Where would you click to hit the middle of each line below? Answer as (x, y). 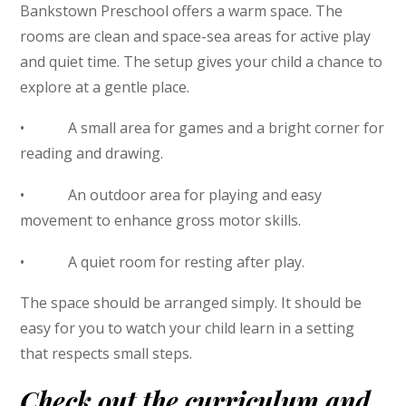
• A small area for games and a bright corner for (203, 128)
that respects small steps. (106, 354)
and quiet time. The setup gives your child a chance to (202, 61)
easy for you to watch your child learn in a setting (188, 329)
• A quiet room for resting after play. (163, 261)
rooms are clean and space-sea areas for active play (196, 36)
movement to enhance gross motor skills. (161, 220)
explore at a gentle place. (105, 87)
